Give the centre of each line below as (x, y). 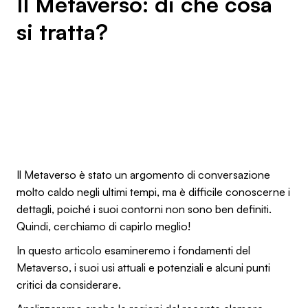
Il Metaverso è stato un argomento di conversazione (143, 174)
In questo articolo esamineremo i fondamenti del (133, 250)
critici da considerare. (69, 284)
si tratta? (62, 31)
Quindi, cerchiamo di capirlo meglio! (103, 226)
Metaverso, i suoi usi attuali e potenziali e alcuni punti (143, 267)
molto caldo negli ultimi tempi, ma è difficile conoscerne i (153, 191)
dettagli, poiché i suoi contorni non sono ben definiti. (144, 209)
